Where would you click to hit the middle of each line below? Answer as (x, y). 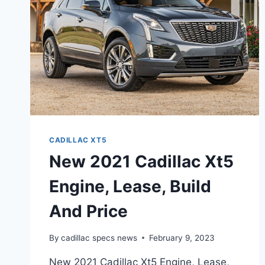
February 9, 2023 (182, 237)
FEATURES (122, 21)
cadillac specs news (99, 237)
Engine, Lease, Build (130, 186)
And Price (88, 211)
